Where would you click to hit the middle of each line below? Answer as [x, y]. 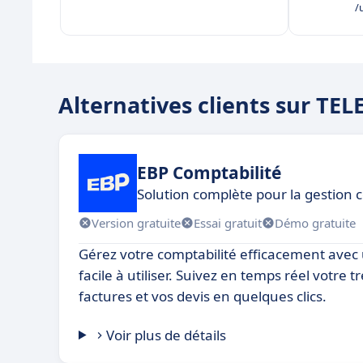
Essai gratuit [228, 222]
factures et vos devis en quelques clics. [203, 296]
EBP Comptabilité [209, 172]
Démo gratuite [315, 222]
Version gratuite [136, 222]
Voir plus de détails [167, 335]
